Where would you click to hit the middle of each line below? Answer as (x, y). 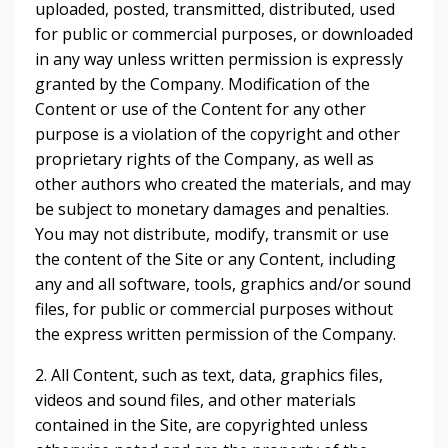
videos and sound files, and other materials (195, 400)
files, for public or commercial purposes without (214, 309)
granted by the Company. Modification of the (202, 84)
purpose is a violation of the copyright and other (217, 134)
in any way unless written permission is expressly (219, 59)
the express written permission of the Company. (215, 334)
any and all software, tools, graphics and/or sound (223, 284)
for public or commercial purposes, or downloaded (224, 34)
